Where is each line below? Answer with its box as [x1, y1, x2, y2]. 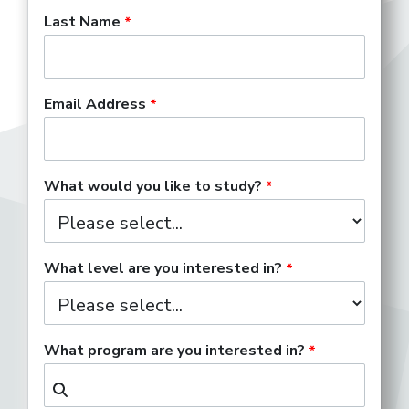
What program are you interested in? [44, 341, 305, 361]
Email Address [44, 94, 146, 114]
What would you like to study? [44, 176, 262, 196]
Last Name [44, 12, 121, 32]
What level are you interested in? [44, 258, 282, 278]
